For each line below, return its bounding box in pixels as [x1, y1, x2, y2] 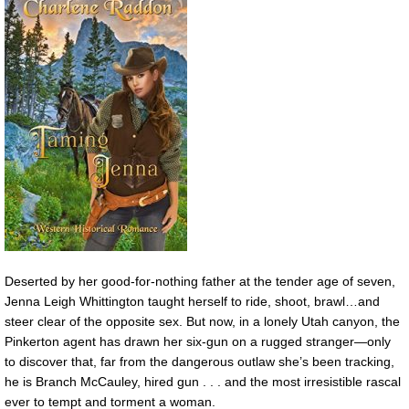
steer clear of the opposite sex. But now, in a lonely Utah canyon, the [5, 314, 400, 330]
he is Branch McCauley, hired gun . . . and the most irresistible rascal [5, 374, 401, 390]
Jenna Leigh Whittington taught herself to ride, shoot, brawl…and [5, 294, 380, 309]
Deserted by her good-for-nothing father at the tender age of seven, [5, 274, 395, 289]
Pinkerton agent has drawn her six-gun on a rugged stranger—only [5, 334, 391, 350]
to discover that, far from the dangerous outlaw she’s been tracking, [5, 354, 394, 370]
